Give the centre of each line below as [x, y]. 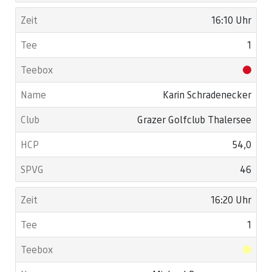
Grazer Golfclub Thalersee [194, 119]
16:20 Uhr [231, 199]
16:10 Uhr [231, 20]
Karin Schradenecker [207, 94]
